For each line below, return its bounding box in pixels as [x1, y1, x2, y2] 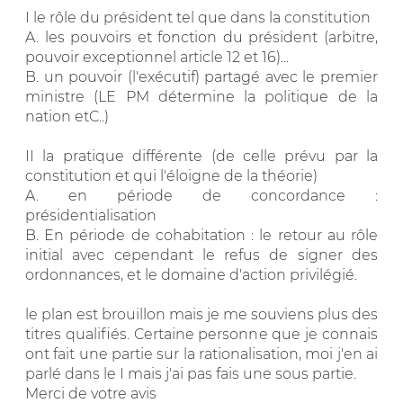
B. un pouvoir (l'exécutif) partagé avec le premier [25, 67, 378, 85]
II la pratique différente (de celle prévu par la [25, 147, 378, 165]
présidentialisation [25, 206, 157, 224]
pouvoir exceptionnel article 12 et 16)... [25, 48, 289, 66]
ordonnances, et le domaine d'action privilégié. [25, 265, 357, 283]
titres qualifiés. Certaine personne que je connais [25, 325, 378, 343]
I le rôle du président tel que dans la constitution [25, 8, 371, 26]
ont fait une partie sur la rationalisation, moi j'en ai [25, 345, 378, 363]
